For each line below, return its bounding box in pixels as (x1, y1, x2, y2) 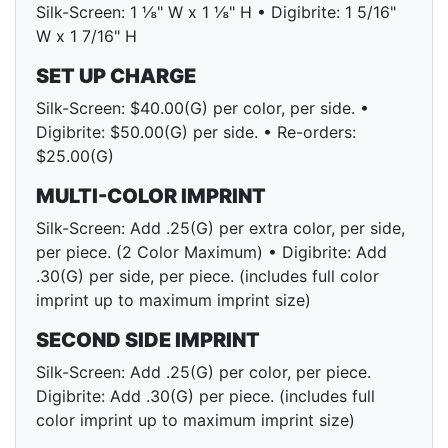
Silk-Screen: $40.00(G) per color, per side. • (36, 98, 369, 119)
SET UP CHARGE (36, 64, 196, 89)
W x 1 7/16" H (36, 26, 137, 47)
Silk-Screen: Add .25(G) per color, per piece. (36, 362, 371, 383)
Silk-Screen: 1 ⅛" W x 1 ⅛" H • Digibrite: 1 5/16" (36, 2, 396, 23)
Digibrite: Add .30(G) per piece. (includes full (36, 386, 375, 407)
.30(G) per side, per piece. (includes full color (36, 266, 379, 287)
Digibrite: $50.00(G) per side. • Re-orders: (36, 122, 356, 143)
